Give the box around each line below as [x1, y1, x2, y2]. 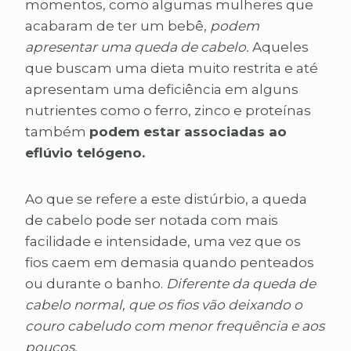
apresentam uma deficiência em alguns [25, 81, 299, 97]
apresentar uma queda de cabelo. [25, 38, 249, 55]
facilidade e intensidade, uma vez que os [25, 233, 301, 249]
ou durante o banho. [25, 275, 166, 291]
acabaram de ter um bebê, [25, 17, 207, 34]
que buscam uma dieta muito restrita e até [25, 60, 318, 76]
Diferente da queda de [166, 275, 316, 291]
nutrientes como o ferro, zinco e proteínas [25, 102, 311, 118]
